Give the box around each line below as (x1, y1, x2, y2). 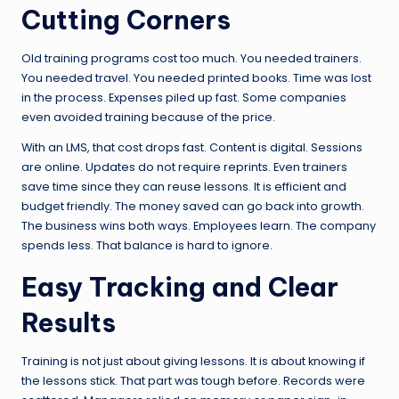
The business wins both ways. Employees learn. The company (21, 217, 376, 233)
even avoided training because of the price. (21, 109, 275, 125)
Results (21, 305, 116, 339)
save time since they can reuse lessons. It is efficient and (21, 178, 346, 194)
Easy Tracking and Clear (21, 270, 338, 304)
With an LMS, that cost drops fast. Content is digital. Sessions (21, 139, 362, 155)
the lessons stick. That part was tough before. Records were (21, 372, 365, 388)
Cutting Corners (21, 3, 231, 37)
